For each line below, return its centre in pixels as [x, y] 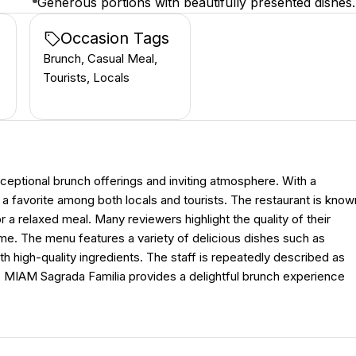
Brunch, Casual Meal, [101, 58]
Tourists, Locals [87, 77]
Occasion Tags [115, 38]
